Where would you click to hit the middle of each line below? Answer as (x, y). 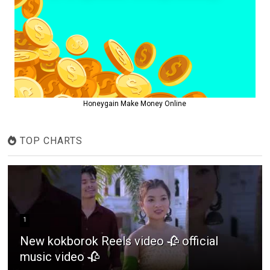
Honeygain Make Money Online (135, 104)
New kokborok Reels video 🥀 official (119, 241)
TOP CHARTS (50, 141)
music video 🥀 (60, 257)
